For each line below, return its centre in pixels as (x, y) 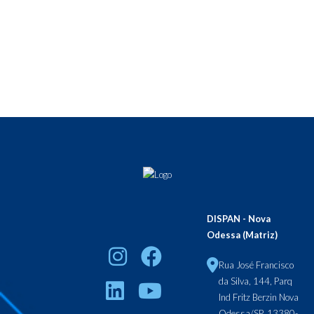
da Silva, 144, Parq (255, 281)
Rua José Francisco (256, 265)
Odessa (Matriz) (242, 235)
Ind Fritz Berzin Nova (259, 298)
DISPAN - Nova (239, 219)
